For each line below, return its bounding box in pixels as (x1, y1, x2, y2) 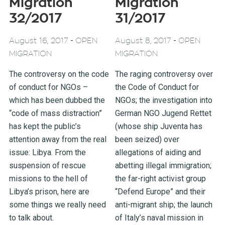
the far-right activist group (115, 174, 206, 184)
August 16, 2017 (9, 37, 68, 45)
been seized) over (115, 135, 180, 145)
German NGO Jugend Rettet (115, 108, 212, 119)
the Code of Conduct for (115, 82, 199, 92)
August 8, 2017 (115, 37, 172, 45)
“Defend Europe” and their (115, 187, 206, 197)
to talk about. (9, 213, 54, 223)
